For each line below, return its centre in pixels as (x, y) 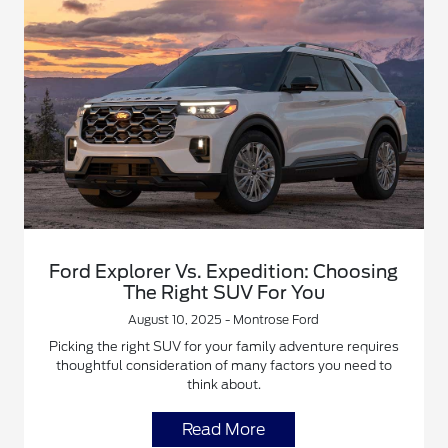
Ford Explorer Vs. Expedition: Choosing (224, 271)
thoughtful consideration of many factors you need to (223, 365)
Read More (224, 429)
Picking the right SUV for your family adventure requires (223, 346)
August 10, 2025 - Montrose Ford (224, 319)
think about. (223, 384)
